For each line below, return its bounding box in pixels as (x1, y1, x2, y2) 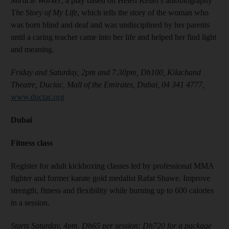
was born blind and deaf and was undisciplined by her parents (11, 20, 210, 29)
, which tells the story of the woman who (77, 8, 209, 17)
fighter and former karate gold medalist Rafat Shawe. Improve (11, 174, 210, 182)
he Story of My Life (16, 8, 77, 17)
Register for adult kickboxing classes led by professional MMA (11, 162, 214, 170)
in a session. (11, 198, 50, 207)
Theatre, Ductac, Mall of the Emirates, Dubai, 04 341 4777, (11, 80, 204, 89)
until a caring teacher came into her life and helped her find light (11, 33, 216, 41)
